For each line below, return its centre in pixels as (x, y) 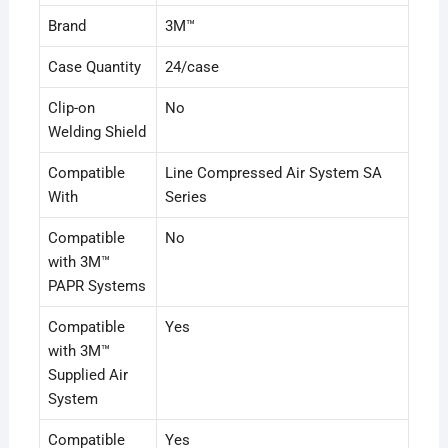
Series (185, 197)
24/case (191, 67)
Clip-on (71, 108)
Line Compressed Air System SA (273, 173)
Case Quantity (94, 67)
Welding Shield (96, 132)
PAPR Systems (96, 286)
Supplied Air (87, 375)
